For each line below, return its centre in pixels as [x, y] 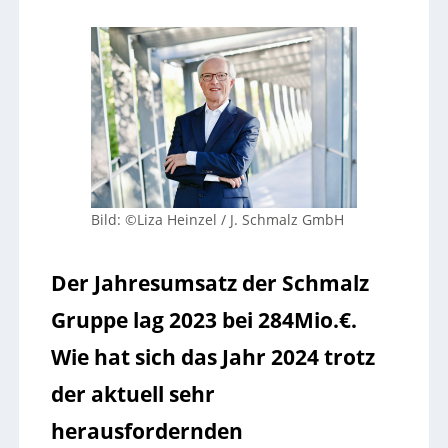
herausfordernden [146, 431]
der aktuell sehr [132, 394]
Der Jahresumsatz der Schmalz [209, 283]
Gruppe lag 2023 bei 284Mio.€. [203, 320]
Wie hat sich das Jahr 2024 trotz [212, 357]
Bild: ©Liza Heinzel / [160, 220]
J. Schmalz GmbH [286, 220]
